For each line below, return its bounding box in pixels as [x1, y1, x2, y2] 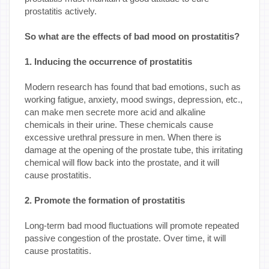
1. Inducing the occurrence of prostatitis [25, 56, 192, 67]
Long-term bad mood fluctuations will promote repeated [25, 220, 239, 231]
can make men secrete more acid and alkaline [25, 106, 205, 117]
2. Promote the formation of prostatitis [25, 195, 185, 205]
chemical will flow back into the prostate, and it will [25, 157, 219, 168]
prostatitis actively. [25, 5, 97, 16]
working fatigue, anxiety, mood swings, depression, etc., [25, 94, 243, 104]
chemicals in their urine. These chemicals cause [25, 119, 213, 130]
